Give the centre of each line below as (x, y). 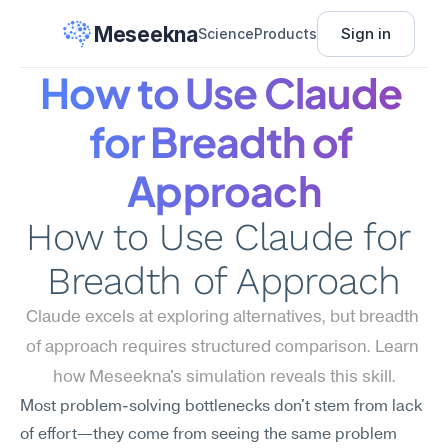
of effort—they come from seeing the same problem (208, 435)
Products (285, 33)
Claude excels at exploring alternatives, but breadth (222, 317)
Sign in (365, 33)
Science (225, 33)
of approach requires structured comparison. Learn (222, 347)
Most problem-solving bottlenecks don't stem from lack (221, 407)
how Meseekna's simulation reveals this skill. (224, 377)
